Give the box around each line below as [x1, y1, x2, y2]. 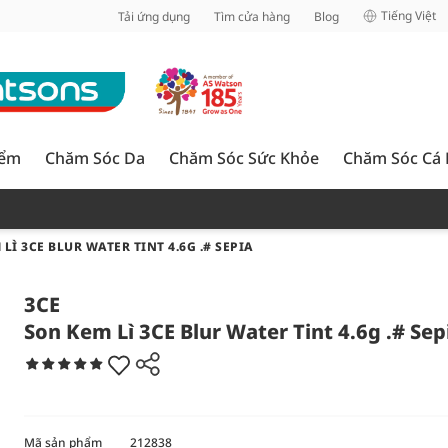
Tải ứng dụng [118, 7, 190, 25]
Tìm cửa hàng [214, 7, 290, 25]
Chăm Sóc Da [45, 147, 145, 169]
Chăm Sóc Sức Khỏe [169, 147, 319, 169]
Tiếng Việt [381, 7, 436, 24]
